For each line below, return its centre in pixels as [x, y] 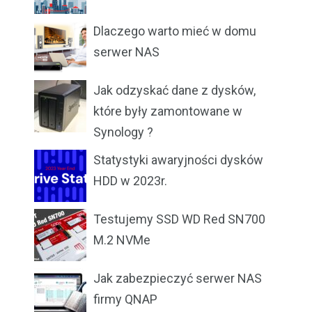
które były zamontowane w [168, 111]
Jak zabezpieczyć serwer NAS [178, 279]
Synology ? [123, 132]
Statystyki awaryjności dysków [178, 160]
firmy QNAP [125, 299]
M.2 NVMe [122, 240]
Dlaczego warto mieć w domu [175, 31]
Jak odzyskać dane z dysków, [174, 91]
